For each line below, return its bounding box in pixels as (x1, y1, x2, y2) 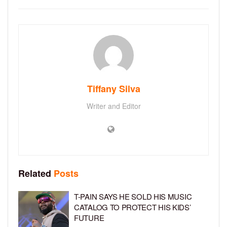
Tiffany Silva (87, 82, 140, 96)
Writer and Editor (86, 101, 141, 111)
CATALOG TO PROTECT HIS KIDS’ (74, 202, 191, 213)
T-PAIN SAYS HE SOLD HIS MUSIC (74, 191, 192, 202)
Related (18, 167, 51, 180)
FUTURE (74, 212, 104, 223)
